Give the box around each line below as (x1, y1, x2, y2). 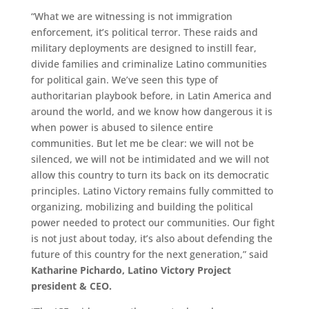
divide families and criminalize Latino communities (30, 57, 267, 70)
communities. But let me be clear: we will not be (30, 136, 254, 150)
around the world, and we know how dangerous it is (30, 104, 272, 118)
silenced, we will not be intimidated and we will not (30, 152, 269, 166)
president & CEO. (30, 279, 114, 292)
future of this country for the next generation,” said (30, 247, 268, 261)
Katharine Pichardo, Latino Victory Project (30, 263, 231, 277)
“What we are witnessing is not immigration (30, 9, 232, 23)
